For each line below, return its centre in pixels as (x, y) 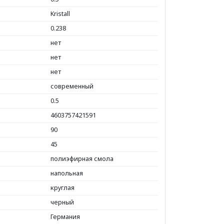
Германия (65, 216)
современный (72, 86)
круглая (62, 187)
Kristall (60, 13)
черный (62, 202)
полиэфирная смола (82, 158)
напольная (67, 173)
